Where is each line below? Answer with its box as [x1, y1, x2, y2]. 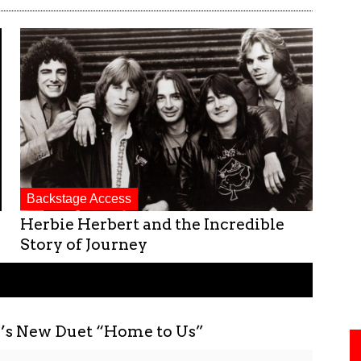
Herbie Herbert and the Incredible [19, 214, 284, 234]
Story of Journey [19, 234, 147, 254]
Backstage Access [26, 192, 131, 205]
